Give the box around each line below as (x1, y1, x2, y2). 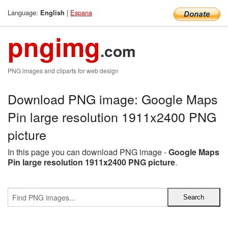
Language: (8, 8, 40, 17)
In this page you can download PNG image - (8, 146, 168, 158)
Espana (70, 8, 92, 17)
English (40, 8, 65, 17)
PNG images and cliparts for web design (8, 66, 119, 75)
